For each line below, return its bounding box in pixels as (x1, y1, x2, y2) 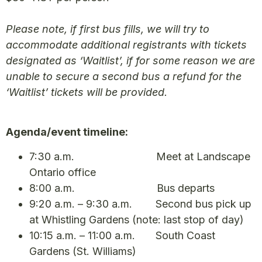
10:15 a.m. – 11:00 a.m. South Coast (29, 229, 215, 242)
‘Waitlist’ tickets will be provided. (6, 85, 167, 98)
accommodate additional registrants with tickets (6, 38, 247, 51)
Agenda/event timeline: (6, 126, 128, 139)
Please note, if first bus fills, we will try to (6, 22, 209, 35)
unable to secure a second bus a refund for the (6, 70, 242, 82)
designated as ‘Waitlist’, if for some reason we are (6, 54, 255, 67)
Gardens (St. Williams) (29, 244, 136, 257)
